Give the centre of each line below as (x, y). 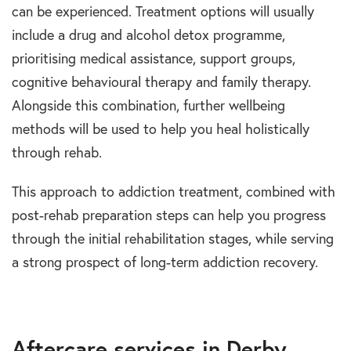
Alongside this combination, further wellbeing (148, 106)
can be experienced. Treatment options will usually (163, 12)
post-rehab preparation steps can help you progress (169, 215)
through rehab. (57, 153)
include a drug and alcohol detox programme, (148, 35)
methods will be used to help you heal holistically (161, 129)
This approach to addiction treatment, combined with (174, 192)
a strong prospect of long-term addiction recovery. (165, 262)
